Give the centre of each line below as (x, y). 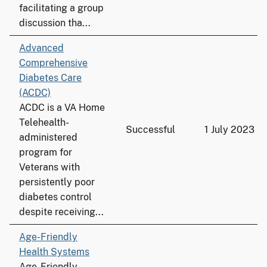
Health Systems (54, 252)
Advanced (41, 48)
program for (46, 152)
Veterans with (49, 167)
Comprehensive (53, 63)
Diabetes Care (50, 78)
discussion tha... (55, 23)
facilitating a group (61, 8)
